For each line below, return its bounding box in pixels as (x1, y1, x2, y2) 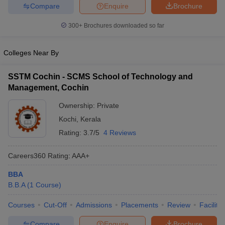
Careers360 (8, 151, 46, 160)
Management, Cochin (8, 83, 89, 92)
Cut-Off (44, 201, 67, 209)
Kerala (80, 115, 101, 123)
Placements (121, 201, 158, 209)
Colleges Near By (4, 49, 59, 57)
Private (97, 101, 119, 109)
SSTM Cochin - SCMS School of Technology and (8, 72, 193, 81)
